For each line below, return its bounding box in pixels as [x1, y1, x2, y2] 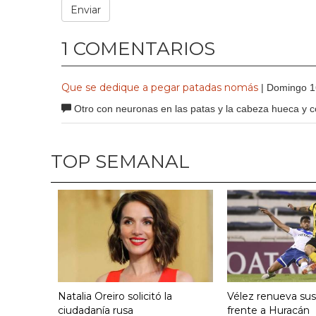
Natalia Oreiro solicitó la [58, 290, 172, 303]
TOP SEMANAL [51, 150, 190, 174]
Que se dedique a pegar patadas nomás [61, 81, 258, 95]
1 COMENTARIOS [61, 37, 215, 61]
